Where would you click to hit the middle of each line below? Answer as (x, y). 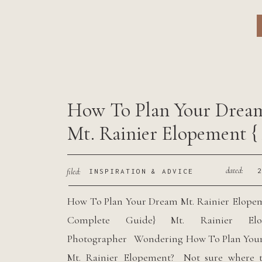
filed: (74, 172)
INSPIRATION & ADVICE (141, 171)
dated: (235, 170)
